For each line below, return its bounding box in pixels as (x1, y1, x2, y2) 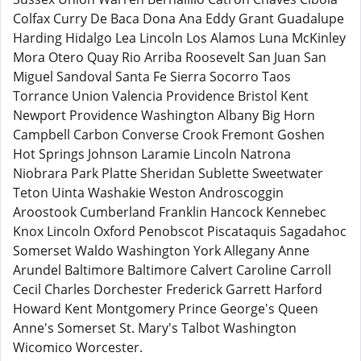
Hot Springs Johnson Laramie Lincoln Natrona (13, 145, 291, 163)
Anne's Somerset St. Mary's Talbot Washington (13, 319, 297, 337)
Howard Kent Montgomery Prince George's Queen (13, 300, 318, 317)
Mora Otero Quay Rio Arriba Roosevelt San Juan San (13, 48, 326, 66)
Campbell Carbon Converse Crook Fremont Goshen (13, 126, 325, 143)
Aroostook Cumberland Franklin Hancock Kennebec (13, 203, 326, 221)
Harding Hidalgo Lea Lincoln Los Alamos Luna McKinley (13, 29, 346, 47)
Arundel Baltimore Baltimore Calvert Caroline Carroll (13, 261, 331, 279)
